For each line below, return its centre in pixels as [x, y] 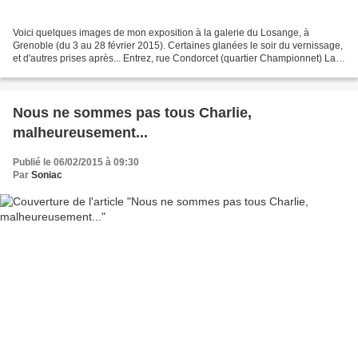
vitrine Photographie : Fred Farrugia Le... [100, 72]
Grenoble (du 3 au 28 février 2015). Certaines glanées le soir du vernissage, [178, 46]
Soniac [47, 175]
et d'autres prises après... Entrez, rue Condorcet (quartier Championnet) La [174, 59]
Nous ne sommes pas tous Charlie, [132, 113]
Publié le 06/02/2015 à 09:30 [76, 163]
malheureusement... [80, 133]
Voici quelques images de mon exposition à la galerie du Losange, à [161, 33]
